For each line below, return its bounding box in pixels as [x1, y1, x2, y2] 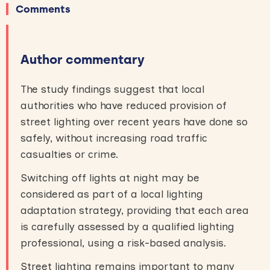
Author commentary [20, 51, 145, 67]
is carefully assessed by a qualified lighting [20, 220, 234, 233]
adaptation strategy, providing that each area [20, 204, 249, 216]
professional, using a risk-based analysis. [20, 236, 227, 249]
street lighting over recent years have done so [20, 115, 248, 128]
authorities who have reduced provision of [20, 99, 227, 111]
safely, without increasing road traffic [20, 131, 207, 144]
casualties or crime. [20, 148, 119, 160]
